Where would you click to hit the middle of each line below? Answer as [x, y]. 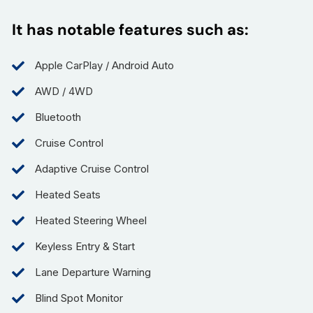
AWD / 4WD [64, 92]
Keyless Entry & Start [85, 247]
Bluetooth [58, 117]
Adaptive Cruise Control [92, 169]
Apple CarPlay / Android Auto [105, 66]
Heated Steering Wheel [91, 221]
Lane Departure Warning [93, 272]
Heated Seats [68, 195]
